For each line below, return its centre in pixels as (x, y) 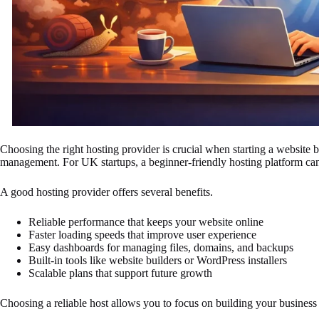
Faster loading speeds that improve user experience (142, 235)
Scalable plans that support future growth (120, 273)
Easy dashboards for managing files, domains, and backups (161, 248)
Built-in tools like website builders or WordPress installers (158, 261)
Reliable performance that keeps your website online (146, 222)
